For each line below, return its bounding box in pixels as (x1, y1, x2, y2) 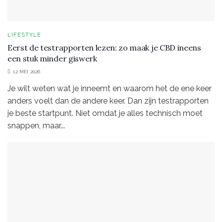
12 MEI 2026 (11, 68, 41, 74)
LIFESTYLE (7, 31, 41, 38)
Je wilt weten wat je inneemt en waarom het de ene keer (7, 83, 212, 93)
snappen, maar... (7, 120, 65, 130)
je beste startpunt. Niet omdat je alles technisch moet (7, 108, 203, 118)
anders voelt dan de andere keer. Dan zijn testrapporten (7, 96, 209, 106)
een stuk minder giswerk (7, 53, 97, 63)
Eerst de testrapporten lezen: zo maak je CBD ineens (7, 42, 201, 53)
